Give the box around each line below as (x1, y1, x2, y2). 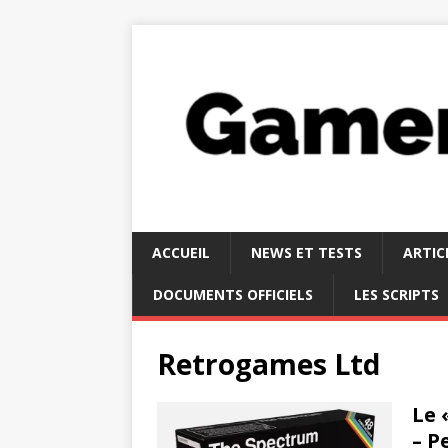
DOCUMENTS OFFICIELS (153, 284, 313, 304)
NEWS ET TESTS (251, 242, 362, 262)
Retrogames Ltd (157, 344, 380, 383)
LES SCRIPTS (354, 284, 439, 304)
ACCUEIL (152, 242, 210, 262)
